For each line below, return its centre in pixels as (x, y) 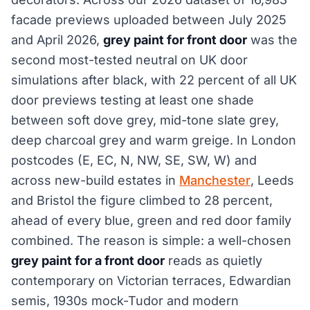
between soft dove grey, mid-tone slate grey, (145, 120)
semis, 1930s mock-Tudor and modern (125, 301)
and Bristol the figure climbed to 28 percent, (142, 200)
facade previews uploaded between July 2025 (149, 20)
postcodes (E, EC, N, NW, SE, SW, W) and (134, 160)
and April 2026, (57, 40)
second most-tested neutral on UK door (129, 60)
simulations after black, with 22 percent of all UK (154, 80)
